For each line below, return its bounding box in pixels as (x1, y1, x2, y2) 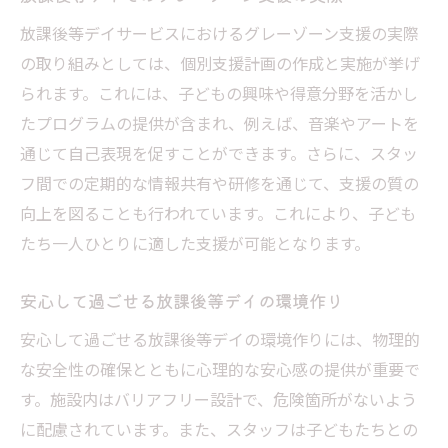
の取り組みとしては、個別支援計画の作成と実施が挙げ (20, 50, 420, 75)
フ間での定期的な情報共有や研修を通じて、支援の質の (20, 170, 419, 195)
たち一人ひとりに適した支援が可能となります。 (20, 230, 370, 255)
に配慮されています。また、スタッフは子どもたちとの (20, 416, 418, 441)
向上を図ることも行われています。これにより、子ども (20, 200, 416, 225)
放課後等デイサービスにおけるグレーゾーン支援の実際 (20, 20, 419, 45)
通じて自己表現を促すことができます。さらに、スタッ (20, 140, 418, 165)
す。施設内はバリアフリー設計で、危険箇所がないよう (20, 386, 417, 411)
